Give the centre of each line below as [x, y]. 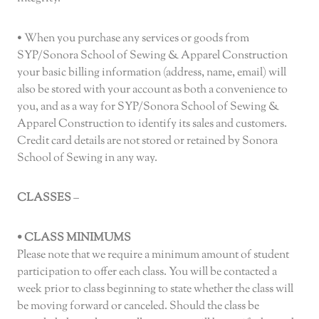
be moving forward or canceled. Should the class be [138, 307]
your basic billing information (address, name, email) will [152, 73]
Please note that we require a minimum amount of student [153, 256]
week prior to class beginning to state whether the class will [155, 290]
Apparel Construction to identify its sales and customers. [152, 125]
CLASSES [44, 199]
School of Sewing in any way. [87, 159]
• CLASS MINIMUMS [74, 239]
